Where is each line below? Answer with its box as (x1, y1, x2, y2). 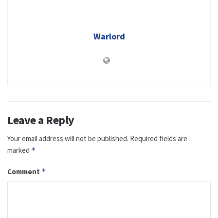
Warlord (93, 31, 125, 42)
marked (7, 145, 31, 155)
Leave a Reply (7, 112, 74, 128)
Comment (7, 167, 41, 177)
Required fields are (130, 134, 187, 144)
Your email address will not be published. (7, 134, 128, 144)
